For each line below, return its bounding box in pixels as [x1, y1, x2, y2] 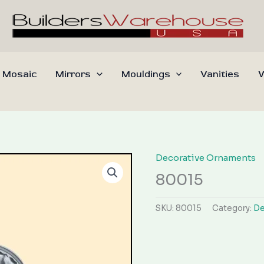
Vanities [200, 68, 240, 80]
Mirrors [55, 68, 91, 80]
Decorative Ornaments [156, 152, 256, 163]
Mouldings [121, 68, 170, 80]
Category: [212, 203, 253, 213]
